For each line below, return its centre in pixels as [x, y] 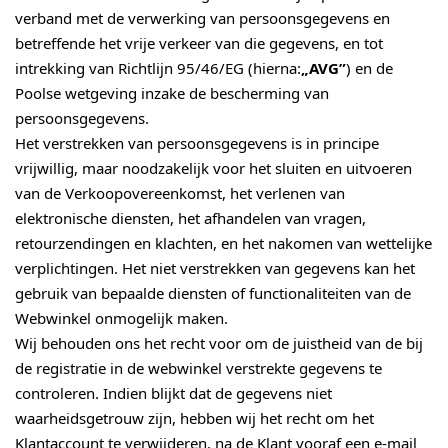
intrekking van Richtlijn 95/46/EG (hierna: [158, 68]
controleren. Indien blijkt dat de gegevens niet [173, 393]
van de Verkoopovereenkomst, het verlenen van [180, 193]
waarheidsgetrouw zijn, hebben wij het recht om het [194, 418]
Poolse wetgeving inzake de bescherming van [172, 93]
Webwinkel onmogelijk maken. [121, 318]
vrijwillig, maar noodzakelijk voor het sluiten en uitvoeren [213, 168]
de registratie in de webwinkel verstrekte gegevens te [198, 368]
